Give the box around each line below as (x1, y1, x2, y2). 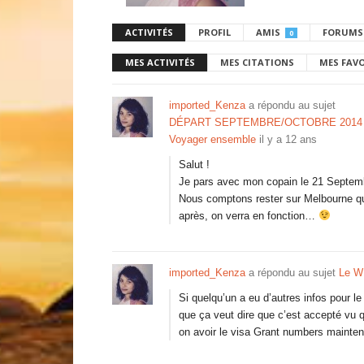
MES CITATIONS (220, 56, 294, 68)
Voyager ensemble (169, 133, 256, 145)
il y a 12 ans (259, 133, 317, 145)
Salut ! (179, 158, 210, 171)
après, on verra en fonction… (179, 210, 318, 222)
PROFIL (198, 26, 231, 38)
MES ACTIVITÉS (125, 56, 195, 68)
